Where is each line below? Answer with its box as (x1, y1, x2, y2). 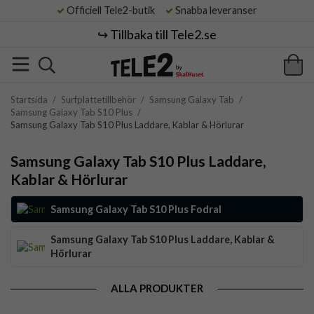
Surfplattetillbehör (61, 94, 136, 105)
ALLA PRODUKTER (111, 282, 203, 295)
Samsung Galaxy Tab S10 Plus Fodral (50, 203, 221, 215)
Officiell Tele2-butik (64, 4, 163, 16)
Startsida (11, 94, 48, 105)
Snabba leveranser (173, 4, 257, 16)
